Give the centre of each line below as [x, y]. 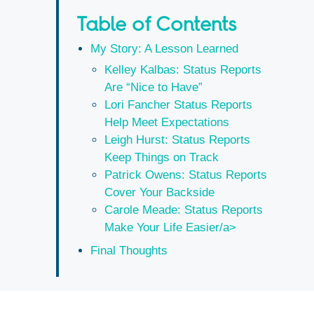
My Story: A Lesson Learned [164, 48]
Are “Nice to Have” [153, 87]
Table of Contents [156, 23]
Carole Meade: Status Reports [184, 210]
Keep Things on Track [162, 157]
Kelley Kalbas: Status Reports [183, 69]
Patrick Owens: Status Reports [186, 175]
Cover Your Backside [159, 192]
